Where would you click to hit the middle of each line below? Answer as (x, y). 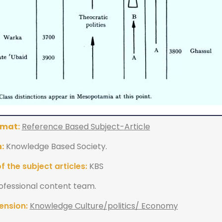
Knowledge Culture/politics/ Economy (104, 206)
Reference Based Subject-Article (86, 126)
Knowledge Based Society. (55, 146)
